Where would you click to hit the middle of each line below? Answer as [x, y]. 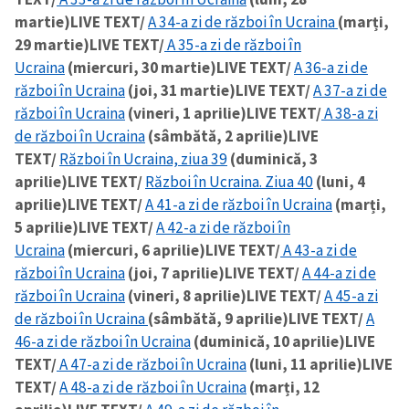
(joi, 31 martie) [180, 90]
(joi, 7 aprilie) [175, 273]
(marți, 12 [283, 387]
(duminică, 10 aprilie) [268, 341]
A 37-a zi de [350, 90]
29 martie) [52, 44]
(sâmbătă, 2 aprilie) [217, 136]
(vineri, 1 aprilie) [186, 113]
